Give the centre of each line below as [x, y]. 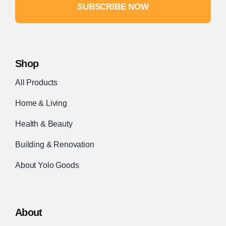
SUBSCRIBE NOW [113, 7]
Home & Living [41, 103]
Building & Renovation [54, 144]
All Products [36, 82]
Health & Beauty [44, 124]
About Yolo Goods [47, 165]
